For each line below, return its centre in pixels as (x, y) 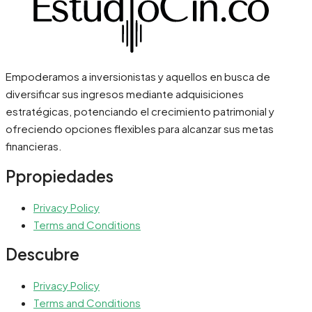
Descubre (42, 255)
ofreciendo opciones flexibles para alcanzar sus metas (140, 129)
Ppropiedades (60, 177)
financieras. (34, 146)
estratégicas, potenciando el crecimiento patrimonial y (140, 111)
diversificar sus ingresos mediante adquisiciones (125, 94)
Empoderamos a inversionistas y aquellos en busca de (138, 77)
